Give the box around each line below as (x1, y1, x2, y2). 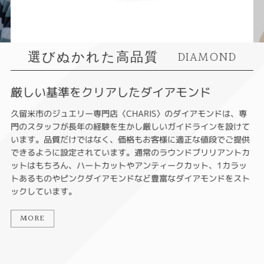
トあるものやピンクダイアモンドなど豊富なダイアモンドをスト (10, 172, 250, 184)
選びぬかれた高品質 (27, 47, 173, 68)
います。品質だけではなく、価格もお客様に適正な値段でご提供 (10, 133, 250, 145)
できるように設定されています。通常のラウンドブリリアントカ (10, 146, 250, 158)
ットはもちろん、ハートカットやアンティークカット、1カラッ (10, 159, 247, 171)
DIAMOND (177, 47, 237, 68)
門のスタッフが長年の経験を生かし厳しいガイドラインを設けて (10, 120, 250, 132)
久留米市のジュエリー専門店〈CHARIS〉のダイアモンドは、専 (10, 107, 247, 119)
